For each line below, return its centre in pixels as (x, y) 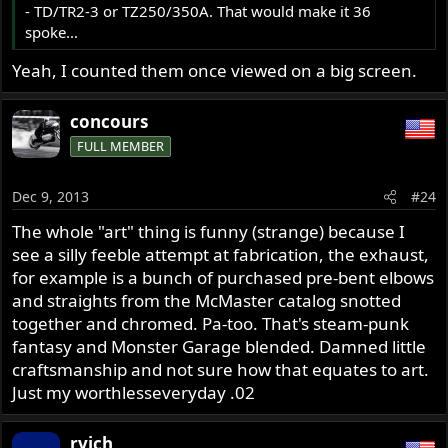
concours (109, 121)
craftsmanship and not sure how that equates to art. (221, 370)
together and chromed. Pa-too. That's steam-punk (211, 324)
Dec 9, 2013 (51, 197)
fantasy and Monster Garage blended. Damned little (219, 347)
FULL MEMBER (121, 145)
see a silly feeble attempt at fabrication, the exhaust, (221, 255)
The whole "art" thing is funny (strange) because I (209, 232)
